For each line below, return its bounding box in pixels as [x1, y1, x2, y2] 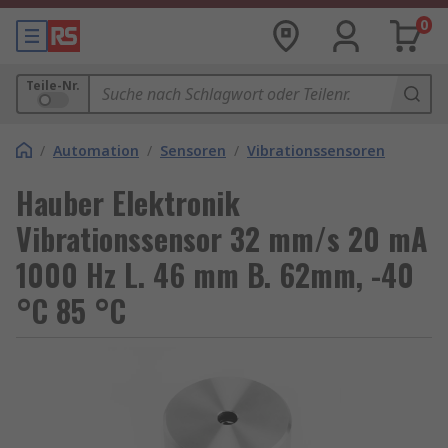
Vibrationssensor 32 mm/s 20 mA [16, 216, 428, 261]
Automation [53, 141, 139, 160]
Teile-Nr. [26, 77, 80, 94]
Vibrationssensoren [247, 141, 385, 160]
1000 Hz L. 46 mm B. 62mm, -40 [16, 252, 414, 297]
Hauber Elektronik [16, 180, 240, 225]
